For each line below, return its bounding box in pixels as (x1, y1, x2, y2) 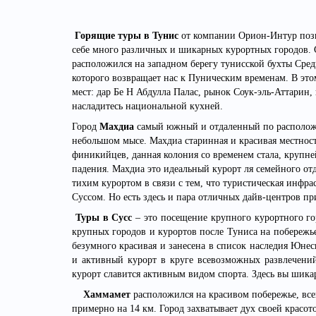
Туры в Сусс (75, 212, 133, 224)
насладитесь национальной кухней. (72, 101, 226, 112)
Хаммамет (83, 289, 130, 300)
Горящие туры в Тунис (75, 30, 178, 42)
